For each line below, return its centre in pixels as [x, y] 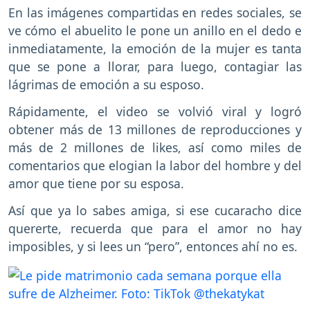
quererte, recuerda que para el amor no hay [155, 229]
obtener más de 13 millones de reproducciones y [155, 130]
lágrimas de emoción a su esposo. [106, 85]
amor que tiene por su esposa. [96, 184]
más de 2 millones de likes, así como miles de [155, 148]
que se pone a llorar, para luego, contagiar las [155, 67]
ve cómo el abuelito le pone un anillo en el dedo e [155, 31]
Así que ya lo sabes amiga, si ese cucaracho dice [155, 211]
